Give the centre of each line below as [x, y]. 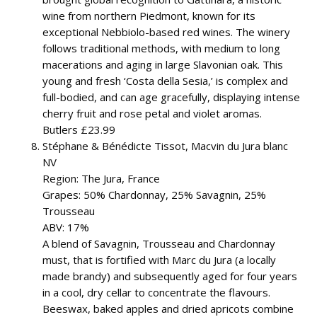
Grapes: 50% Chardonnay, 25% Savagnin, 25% [154, 195]
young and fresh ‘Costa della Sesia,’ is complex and [165, 81]
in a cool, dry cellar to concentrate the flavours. [156, 292]
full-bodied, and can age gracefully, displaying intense [171, 97]
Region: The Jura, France [101, 178]
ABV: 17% [66, 227]
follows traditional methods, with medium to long [161, 48]
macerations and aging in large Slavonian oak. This [163, 64]
